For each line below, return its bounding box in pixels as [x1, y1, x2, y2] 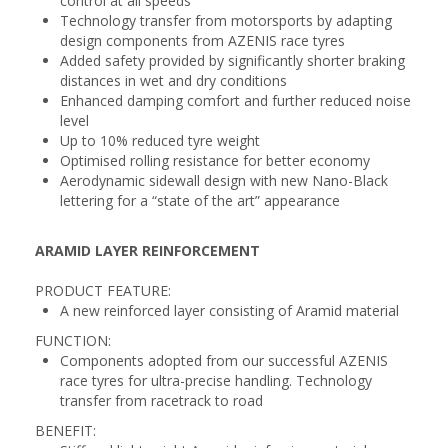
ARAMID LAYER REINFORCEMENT [35, 241, 260, 260]
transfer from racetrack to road [60, 391, 263, 410]
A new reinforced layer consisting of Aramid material [60, 301, 399, 320]
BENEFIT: [35, 421, 96, 440]
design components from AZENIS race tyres [60, 31, 345, 50]
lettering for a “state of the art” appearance [60, 191, 340, 210]
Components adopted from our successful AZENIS [60, 351, 388, 370]
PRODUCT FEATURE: [35, 281, 171, 300]
